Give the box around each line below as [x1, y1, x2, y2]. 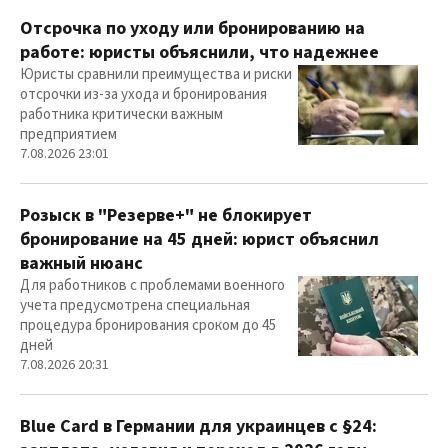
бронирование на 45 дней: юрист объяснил [20, 227, 379, 253]
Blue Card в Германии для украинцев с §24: [20, 414, 377, 440]
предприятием [20, 124, 117, 146]
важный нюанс [20, 251, 143, 277]
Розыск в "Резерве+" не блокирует [20, 203, 312, 229]
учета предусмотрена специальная [20, 295, 250, 317]
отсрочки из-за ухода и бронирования [20, 84, 267, 106]
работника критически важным [20, 104, 223, 126]
